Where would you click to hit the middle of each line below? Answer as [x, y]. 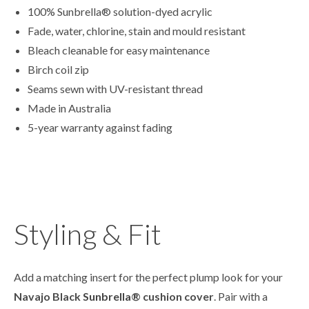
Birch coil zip [58, 70]
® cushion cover [172, 297]
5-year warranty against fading [100, 128]
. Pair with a [241, 297]
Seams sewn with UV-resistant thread [115, 89]
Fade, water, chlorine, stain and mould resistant [137, 31]
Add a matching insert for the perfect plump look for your [148, 277]
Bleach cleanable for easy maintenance [119, 50]
